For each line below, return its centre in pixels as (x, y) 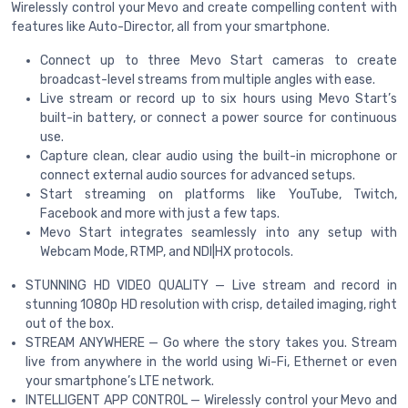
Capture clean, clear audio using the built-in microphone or (219, 156)
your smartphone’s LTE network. (120, 381)
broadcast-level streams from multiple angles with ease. (208, 79)
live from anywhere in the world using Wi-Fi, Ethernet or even (211, 362)
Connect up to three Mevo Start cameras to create (219, 60)
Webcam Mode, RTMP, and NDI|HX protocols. (167, 251)
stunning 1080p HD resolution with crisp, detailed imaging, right (211, 304)
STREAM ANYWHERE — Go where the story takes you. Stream (211, 342)
